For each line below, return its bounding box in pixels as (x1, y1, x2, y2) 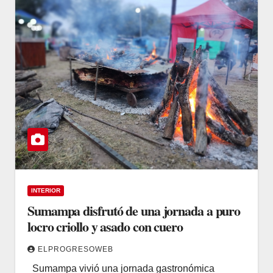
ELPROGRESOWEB (38, 244, 113, 253)
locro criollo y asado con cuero (27, 216, 183, 236)
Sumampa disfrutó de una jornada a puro (27, 200, 241, 221)
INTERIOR (31, 186, 60, 194)
